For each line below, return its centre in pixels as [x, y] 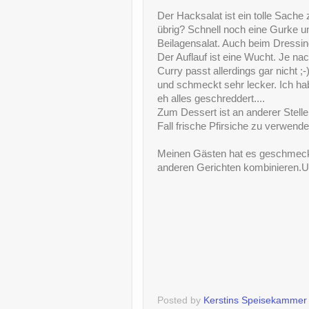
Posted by [180, 300]
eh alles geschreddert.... [211, 99]
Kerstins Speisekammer [255, 300]
